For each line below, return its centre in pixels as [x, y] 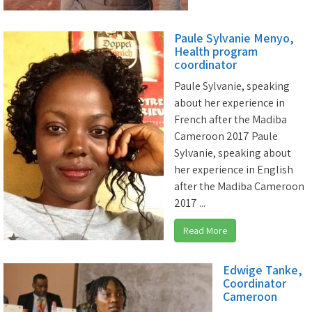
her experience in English [234, 170]
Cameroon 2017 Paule [226, 136]
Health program [216, 51]
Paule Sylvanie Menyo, [234, 38]
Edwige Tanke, [263, 270]
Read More [205, 231]
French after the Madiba [231, 119]
